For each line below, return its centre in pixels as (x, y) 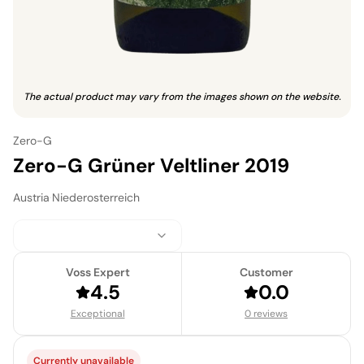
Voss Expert (97, 272)
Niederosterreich (96, 197)
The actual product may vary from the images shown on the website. (182, 96)
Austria (31, 197)
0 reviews (266, 313)
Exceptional (97, 313)
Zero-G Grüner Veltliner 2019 (151, 165)
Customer (266, 272)
